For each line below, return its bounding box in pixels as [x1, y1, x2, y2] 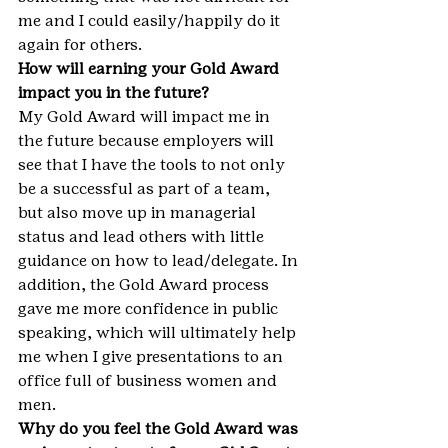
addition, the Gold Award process [18, 275, 273, 294]
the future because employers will [18, 131, 278, 150]
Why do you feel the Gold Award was [18, 419, 302, 438]
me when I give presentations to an [18, 347, 287, 366]
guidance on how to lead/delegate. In [18, 251, 302, 270]
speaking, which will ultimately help [18, 323, 300, 342]
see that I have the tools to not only [18, 155, 289, 174]
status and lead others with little [18, 227, 268, 246]
